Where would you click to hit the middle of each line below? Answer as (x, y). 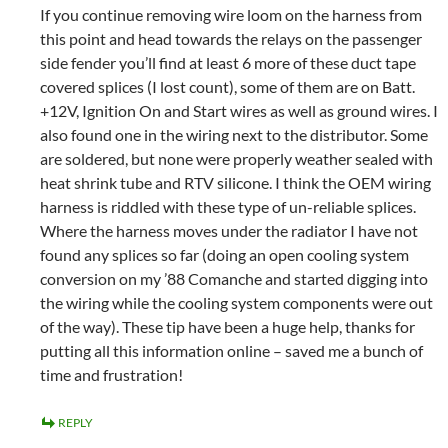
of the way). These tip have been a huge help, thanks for (227, 326)
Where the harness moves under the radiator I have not (229, 230)
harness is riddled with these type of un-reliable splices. (228, 206)
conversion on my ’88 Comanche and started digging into (234, 278)
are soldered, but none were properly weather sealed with (236, 158)
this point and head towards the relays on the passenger (231, 38)
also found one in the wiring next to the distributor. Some (234, 134)
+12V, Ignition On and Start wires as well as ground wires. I (239, 110)
